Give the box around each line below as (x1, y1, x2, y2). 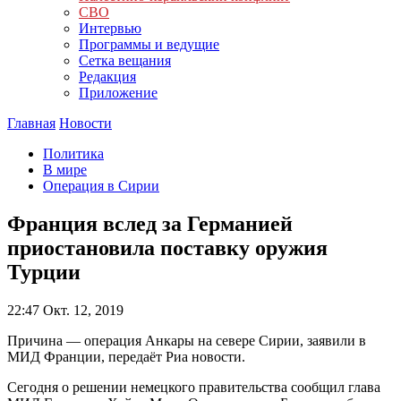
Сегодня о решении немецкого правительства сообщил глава (7, 379, 380, 395)
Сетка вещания (79, 53, 171, 68)
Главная (7, 115, 55, 131)
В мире (43, 162, 87, 177)
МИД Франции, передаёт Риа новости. (7, 348, 245, 364)
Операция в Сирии (43, 178, 159, 193)
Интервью (79, 21, 141, 36)
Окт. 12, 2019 (39, 302, 124, 318)
